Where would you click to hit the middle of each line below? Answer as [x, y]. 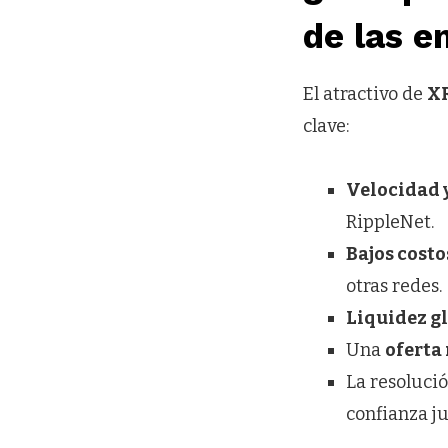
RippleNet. [390, 221]
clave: [326, 126]
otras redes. [394, 285]
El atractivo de [365, 94]
